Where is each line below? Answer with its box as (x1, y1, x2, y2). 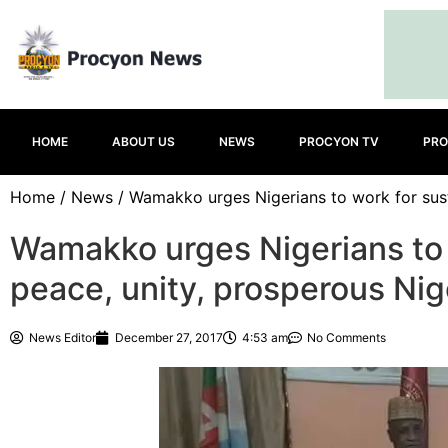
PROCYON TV (299, 134, 379, 149)
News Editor (29, 330, 96, 345)
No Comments (307, 330, 386, 345)
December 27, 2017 (115, 330, 223, 345)
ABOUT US (112, 134, 175, 149)
